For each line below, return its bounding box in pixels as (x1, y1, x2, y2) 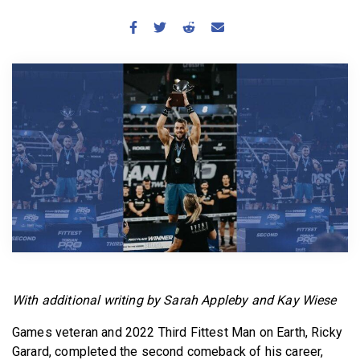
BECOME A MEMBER (129, 7, 239, 19)
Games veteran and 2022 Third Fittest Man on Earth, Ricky (12, 324, 342, 340)
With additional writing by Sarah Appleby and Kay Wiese (12, 292, 337, 308)
